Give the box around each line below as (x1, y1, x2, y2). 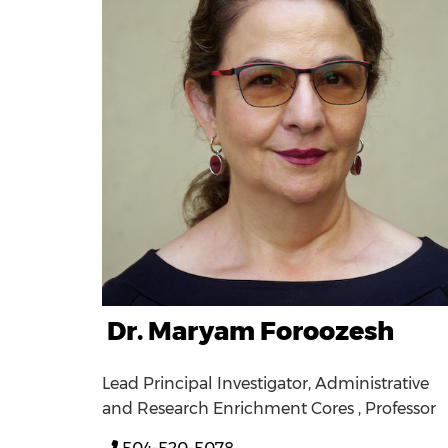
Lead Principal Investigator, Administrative (102, 373, 429, 393)
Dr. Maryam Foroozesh (107, 315, 394, 346)
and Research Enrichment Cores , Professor (102, 398, 436, 418)
